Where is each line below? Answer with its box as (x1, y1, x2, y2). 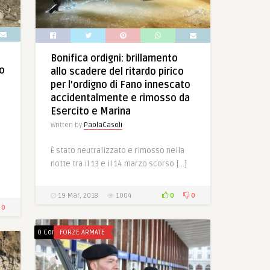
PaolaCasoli (84, 121, 122, 129)
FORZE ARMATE (60, 228, 105, 236)
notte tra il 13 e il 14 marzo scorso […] (51, 159, 187, 169)
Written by (51, 121, 84, 129)
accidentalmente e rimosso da (51, 92, 190, 104)
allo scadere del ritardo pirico (51, 65, 184, 78)
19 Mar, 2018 (56, 191, 98, 199)
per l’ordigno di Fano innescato (51, 78, 190, 91)
